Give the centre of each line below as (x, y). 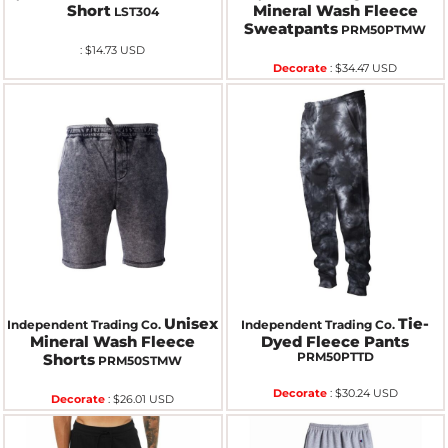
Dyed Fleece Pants (335, 341)
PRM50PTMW (384, 29)
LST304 (136, 11)
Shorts (69, 359)
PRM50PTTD (335, 356)
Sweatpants (291, 28)
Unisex (191, 323)
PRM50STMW (140, 360)
